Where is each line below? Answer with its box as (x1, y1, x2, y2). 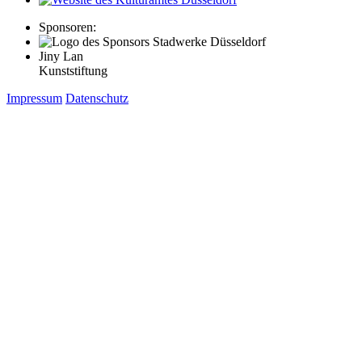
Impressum (6, 90, 62, 105)
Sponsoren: (39, 19, 96, 34)
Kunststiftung (39, 63, 107, 78)
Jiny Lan (39, 48, 83, 63)
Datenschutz (65, 90, 128, 105)
